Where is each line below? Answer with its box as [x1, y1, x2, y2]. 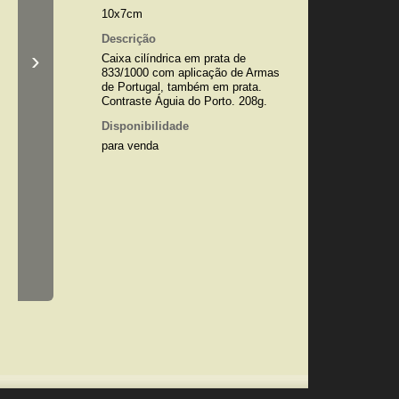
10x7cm [101, 7, 142, 20]
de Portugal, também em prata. [101, 80, 262, 94]
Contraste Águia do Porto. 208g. [101, 94, 267, 108]
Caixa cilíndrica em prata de [101, 52, 246, 65]
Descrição [101, 32, 156, 45]
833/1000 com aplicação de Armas [101, 66, 280, 79]
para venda [101, 139, 159, 152]
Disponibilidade [101, 119, 189, 133]
